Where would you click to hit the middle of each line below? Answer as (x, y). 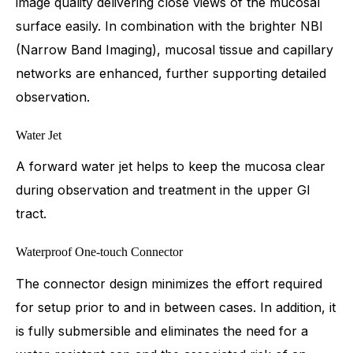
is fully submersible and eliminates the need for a (162, 331)
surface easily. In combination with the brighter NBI (169, 26)
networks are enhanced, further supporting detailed (171, 73)
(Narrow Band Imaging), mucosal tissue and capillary (175, 49)
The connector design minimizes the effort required (169, 284)
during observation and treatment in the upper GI (163, 190)
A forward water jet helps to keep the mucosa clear (171, 167)
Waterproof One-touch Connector (99, 252)
